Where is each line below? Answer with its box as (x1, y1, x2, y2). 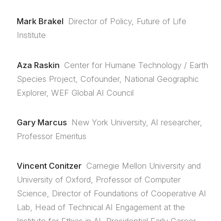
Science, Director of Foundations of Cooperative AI (16, 188, 206, 199)
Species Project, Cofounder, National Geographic (16, 74, 199, 84)
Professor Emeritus (16, 131, 86, 142)
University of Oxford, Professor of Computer (16, 175, 181, 185)
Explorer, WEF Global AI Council (16, 87, 134, 98)
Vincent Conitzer (16, 161, 82, 171)
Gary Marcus (16, 117, 67, 128)
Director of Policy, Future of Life (68, 16, 187, 27)
